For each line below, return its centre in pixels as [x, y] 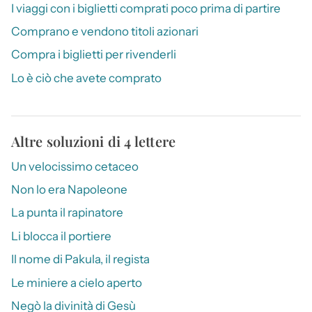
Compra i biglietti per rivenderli [94, 55]
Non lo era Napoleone [69, 190]
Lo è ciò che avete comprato [86, 78]
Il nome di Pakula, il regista [80, 259]
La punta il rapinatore [67, 213]
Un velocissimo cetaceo [75, 166]
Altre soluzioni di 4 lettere [93, 141]
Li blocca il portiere [61, 236]
